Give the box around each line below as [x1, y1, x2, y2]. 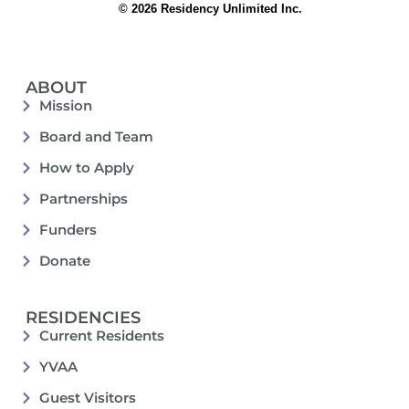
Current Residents [38, 327, 164, 345]
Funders [38, 221, 97, 239]
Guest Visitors [38, 389, 136, 407]
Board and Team [38, 128, 153, 146]
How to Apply [38, 159, 134, 177]
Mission [38, 97, 92, 115]
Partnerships [38, 190, 128, 208]
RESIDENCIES [26, 308, 141, 329]
